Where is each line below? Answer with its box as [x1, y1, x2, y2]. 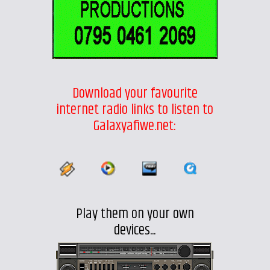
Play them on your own [75, 202, 194, 225]
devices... [114, 219, 155, 241]
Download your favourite [72, 82, 198, 104]
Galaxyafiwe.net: [93, 115, 177, 137]
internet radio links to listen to [56, 98, 213, 121]
